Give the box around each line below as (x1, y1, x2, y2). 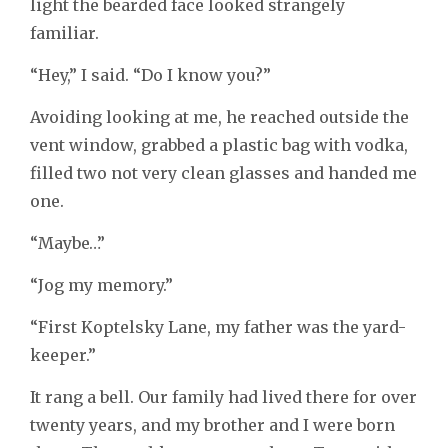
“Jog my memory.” (30, 275, 173, 296)
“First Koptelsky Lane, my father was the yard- (30, 317, 406, 338)
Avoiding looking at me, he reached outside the (30, 107, 409, 128)
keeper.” (30, 345, 96, 366)
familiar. (30, 23, 103, 44)
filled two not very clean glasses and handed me (30, 163, 417, 184)
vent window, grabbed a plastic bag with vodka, (30, 135, 408, 156)
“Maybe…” (30, 233, 105, 254)
